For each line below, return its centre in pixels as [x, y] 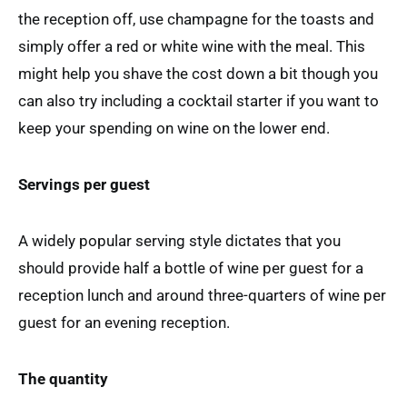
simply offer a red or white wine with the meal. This [192, 46]
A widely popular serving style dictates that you [179, 240]
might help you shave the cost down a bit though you [198, 73]
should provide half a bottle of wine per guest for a [191, 268]
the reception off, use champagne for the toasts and [196, 19]
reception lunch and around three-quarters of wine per [202, 295]
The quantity [63, 378]
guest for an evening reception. [124, 322]
